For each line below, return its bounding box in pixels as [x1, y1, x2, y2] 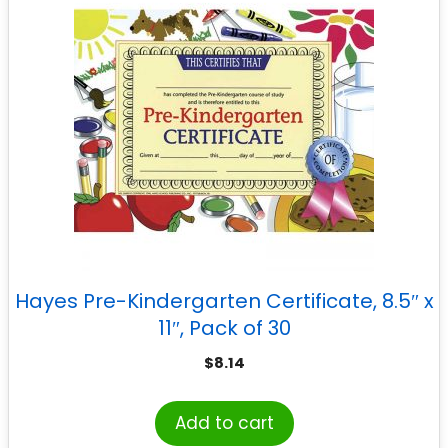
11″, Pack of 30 [157, 313, 291, 342]
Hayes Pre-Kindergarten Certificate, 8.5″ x [14, 286, 434, 315]
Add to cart [174, 410, 274, 435]
